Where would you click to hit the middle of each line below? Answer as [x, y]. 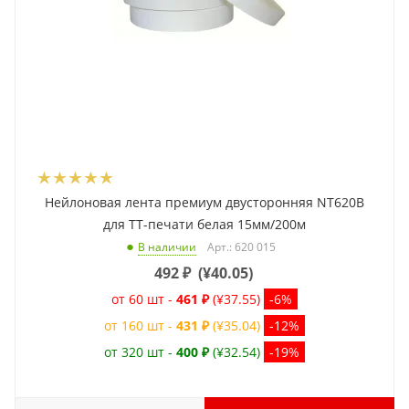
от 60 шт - [144, 299]
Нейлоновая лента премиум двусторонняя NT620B [204, 203]
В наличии [167, 247]
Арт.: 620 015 [241, 247]
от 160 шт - [140, 326]
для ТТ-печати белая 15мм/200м [204, 225]
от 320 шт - [140, 352]
